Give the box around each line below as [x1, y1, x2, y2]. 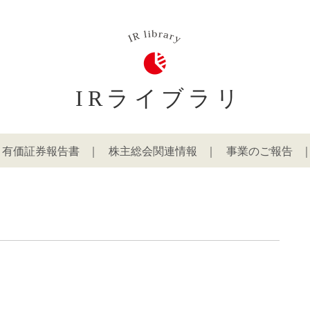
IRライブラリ [75, 86, 244, 111]
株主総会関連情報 [109, 145, 197, 158]
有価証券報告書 [2, 145, 80, 158]
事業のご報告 [226, 145, 293, 158]
